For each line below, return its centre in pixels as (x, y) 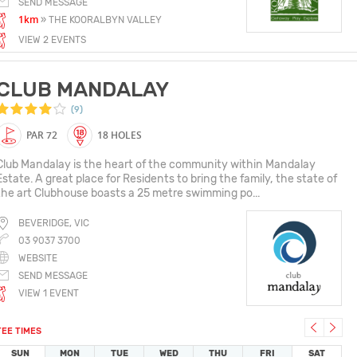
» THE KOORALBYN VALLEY (101, 20)
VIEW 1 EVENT (49, 293)
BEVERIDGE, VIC (54, 223)
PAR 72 (42, 135)
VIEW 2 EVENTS (52, 40)
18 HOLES (120, 135)
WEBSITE (38, 258)
